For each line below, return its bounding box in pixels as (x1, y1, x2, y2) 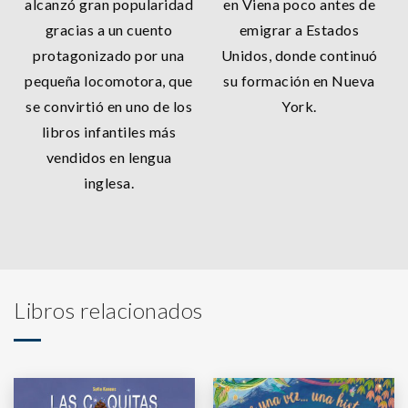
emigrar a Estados (239, 20, 360, 38)
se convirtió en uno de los (25, 97, 192, 115)
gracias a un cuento (45, 20, 173, 38)
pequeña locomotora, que (25, 71, 193, 89)
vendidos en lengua (46, 148, 172, 166)
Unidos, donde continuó (220, 46, 378, 64)
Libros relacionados (14, 296, 203, 323)
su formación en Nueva (223, 71, 375, 89)
